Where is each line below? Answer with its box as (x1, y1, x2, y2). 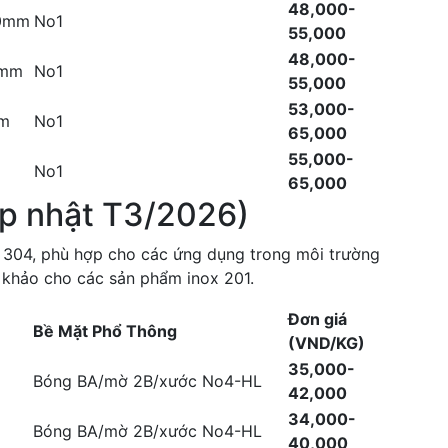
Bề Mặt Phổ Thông (33, 321, 177, 341)
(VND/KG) (288, 333, 365, 353)
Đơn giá (288, 309, 347, 329)
